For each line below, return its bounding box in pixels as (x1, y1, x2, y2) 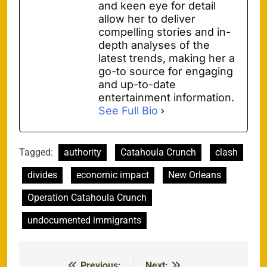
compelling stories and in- (98, 26, 231, 39)
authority (64, 147, 101, 159)
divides (27, 169, 57, 181)
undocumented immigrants (27, 215, 141, 226)
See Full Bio (98, 104, 158, 117)
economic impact (76, 169, 149, 181)
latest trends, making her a (98, 52, 235, 65)
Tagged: (19, 147, 55, 159)
